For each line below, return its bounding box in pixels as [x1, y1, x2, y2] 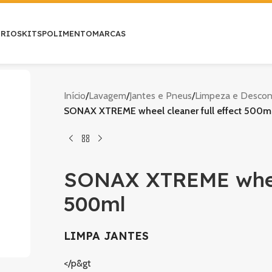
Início [63, 90, 86, 101]
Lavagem [88, 90, 126, 101]
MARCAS [92, 29, 126, 38]
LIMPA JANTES [63, 228, 149, 243]
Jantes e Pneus [129, 90, 192, 101]
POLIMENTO [42, 29, 93, 38]
